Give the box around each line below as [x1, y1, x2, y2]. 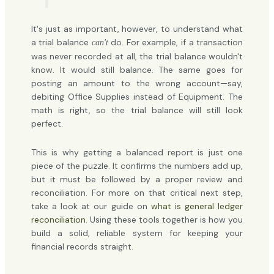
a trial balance [31, 37, 92, 48]
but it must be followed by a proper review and [31, 173, 243, 185]
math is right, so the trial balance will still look [31, 105, 243, 116]
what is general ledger [150, 200, 243, 212]
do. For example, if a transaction [108, 37, 243, 48]
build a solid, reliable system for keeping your [31, 227, 243, 239]
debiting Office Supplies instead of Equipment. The [31, 91, 243, 103]
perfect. [31, 118, 63, 130]
